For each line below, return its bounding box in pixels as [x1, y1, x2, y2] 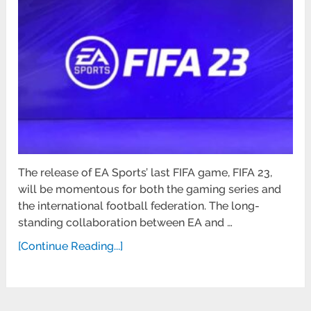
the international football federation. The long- [18, 199, 260, 212]
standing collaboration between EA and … [18, 215, 233, 229]
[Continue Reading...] [18, 239, 124, 253]
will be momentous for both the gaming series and [18, 182, 282, 196]
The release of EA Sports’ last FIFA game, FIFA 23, [18, 165, 273, 179]
